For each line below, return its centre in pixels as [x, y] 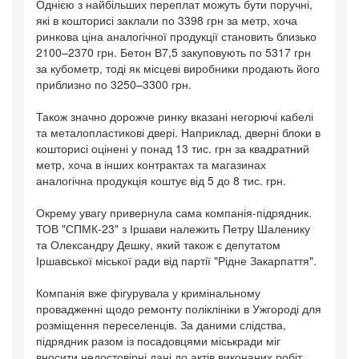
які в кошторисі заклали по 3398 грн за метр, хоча [167, 20]
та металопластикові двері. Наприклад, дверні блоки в [178, 133]
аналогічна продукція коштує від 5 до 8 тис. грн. [161, 181]
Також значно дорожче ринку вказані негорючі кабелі [175, 117]
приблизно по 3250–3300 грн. [114, 85]
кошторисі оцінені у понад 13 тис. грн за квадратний [173, 149]
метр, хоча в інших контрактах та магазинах [151, 165]
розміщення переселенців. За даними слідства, [161, 325]
